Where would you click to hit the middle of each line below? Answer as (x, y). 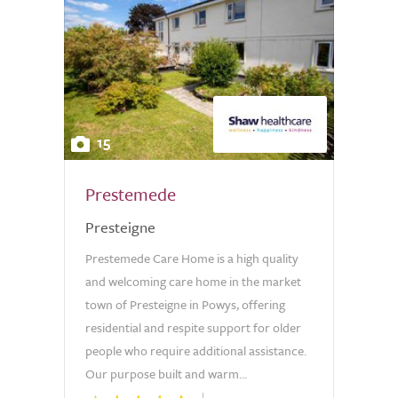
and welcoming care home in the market (193, 281)
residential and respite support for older (193, 327)
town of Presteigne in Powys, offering (185, 304)
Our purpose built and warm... (166, 374)
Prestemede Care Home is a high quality (192, 258)
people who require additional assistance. (196, 350)
